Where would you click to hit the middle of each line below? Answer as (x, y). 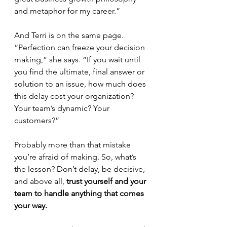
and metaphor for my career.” (67, 11)
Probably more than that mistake (73, 145)
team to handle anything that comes (80, 194)
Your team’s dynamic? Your (63, 108)
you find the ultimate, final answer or (80, 72)
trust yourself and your (107, 181)
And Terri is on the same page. (70, 35)
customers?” (39, 121)
